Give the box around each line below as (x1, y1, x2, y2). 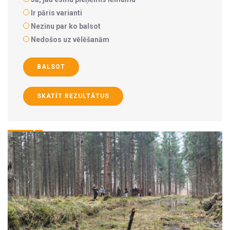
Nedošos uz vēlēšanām (31, 35, 109, 44)
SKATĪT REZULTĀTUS (37, 92, 109, 100)
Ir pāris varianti (31, 9, 82, 17)
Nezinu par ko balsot (31, 22, 101, 30)
